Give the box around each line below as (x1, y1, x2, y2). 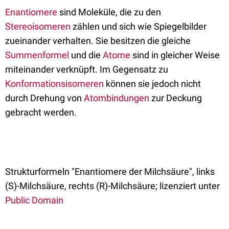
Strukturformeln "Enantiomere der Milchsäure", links (5, 166, 215, 177)
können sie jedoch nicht (104, 78, 201, 89)
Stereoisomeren (5, 20, 71, 32)
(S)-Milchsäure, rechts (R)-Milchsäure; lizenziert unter (5, 180, 220, 191)
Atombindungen (84, 92, 149, 103)
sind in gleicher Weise (130, 49, 220, 60)
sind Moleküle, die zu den (57, 6, 161, 17)
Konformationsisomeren (5, 78, 104, 89)
